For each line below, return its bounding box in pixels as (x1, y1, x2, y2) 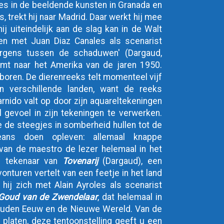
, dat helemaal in (97, 192, 162, 202)
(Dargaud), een (97, 156, 162, 166)
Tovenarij (62, 156, 98, 166)
